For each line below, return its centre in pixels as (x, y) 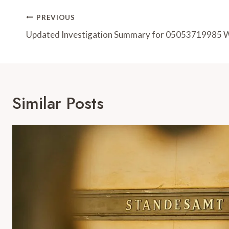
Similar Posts (58, 104)
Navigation (64, 38)
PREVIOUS (56, 17)
